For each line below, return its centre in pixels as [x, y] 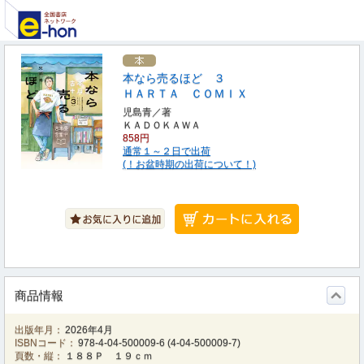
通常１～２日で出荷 [167, 151]
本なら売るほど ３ [174, 78]
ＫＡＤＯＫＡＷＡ [162, 125]
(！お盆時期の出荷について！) [189, 164]
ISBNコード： [45, 343]
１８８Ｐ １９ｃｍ [109, 356]
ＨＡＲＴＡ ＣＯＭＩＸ [185, 93]
